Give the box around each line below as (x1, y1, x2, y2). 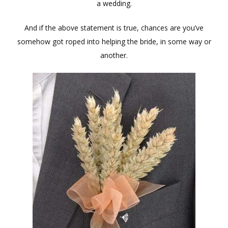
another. (100, 50, 128, 61)
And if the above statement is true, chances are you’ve (24, 23, 204, 33)
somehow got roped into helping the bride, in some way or (17, 37, 211, 47)
